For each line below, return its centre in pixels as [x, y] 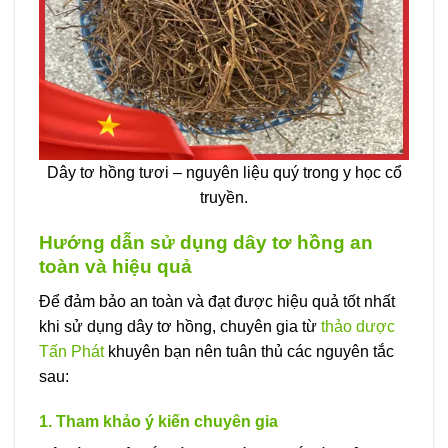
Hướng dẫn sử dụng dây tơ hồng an [206, 243]
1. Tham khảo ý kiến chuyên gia [158, 422]
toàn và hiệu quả [115, 267]
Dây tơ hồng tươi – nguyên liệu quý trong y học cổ [224, 173]
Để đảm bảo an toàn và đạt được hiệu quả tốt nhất [217, 301]
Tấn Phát [71, 351]
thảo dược [358, 326]
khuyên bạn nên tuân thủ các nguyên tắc [249, 351]
